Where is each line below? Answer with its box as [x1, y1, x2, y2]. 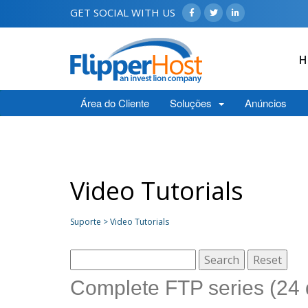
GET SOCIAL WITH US [70, 5, 175, 19]
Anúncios [245, 96, 287, 110]
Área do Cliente [80, 96, 149, 110]
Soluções [170, 96, 217, 110]
